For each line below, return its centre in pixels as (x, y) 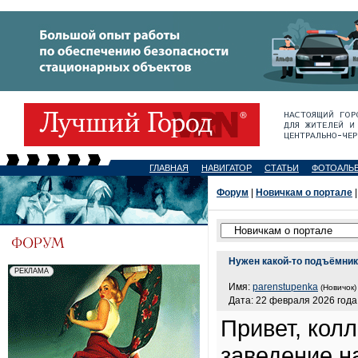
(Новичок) (338, 287)
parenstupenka (285, 287)
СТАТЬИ (282, 168)
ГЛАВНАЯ (169, 168)
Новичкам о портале (304, 193)
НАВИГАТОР (227, 168)
